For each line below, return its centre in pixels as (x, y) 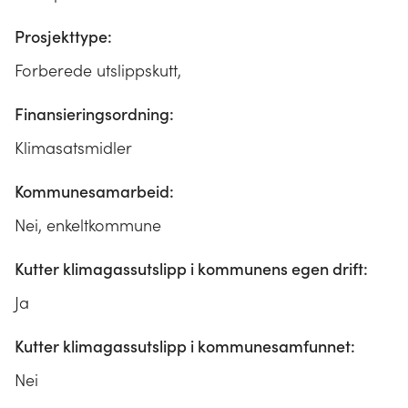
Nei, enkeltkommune (88, 225)
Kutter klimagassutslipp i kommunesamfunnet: (185, 346)
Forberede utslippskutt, (98, 70)
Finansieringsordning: (94, 114)
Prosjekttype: (63, 36)
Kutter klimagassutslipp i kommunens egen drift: (191, 269)
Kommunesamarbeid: (94, 191)
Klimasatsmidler (73, 148)
